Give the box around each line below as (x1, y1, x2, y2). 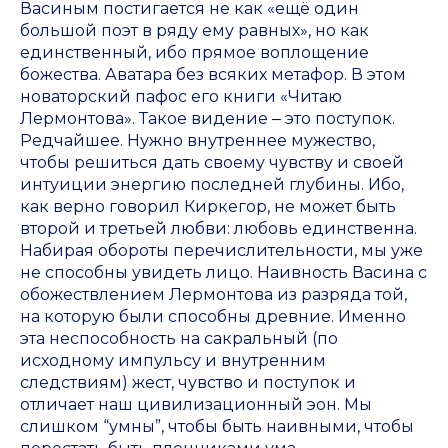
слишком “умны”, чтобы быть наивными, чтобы (20, 417, 414, 437)
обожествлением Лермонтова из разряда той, (20, 285, 407, 305)
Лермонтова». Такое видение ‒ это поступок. (20, 109, 395, 129)
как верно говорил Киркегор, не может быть (20, 197, 396, 217)
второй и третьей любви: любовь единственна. (20, 219, 417, 239)
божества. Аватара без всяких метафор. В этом (20, 65, 406, 85)
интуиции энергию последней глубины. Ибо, (20, 175, 404, 195)
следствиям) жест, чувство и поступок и (20, 373, 356, 393)
